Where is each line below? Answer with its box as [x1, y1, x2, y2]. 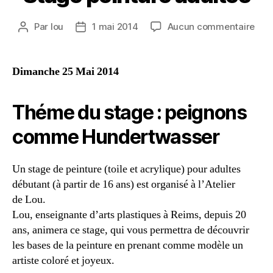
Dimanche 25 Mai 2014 [12, 65, 119, 79]
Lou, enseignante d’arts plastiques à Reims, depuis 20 [12, 208, 246, 222]
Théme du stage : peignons [12, 101, 247, 125]
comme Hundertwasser [12, 125, 219, 149]
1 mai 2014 [92, 21, 138, 33]
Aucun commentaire [167, 21, 255, 33]
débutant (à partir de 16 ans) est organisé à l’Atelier [12, 177, 235, 192]
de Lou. [12, 193, 46, 207]
